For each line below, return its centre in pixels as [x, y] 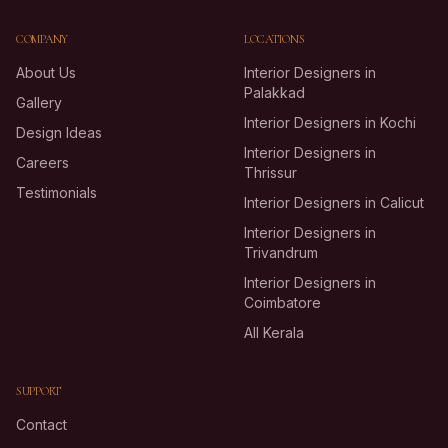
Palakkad [274, 92]
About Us [46, 72]
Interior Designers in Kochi [330, 122]
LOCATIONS [274, 39]
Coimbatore [282, 302]
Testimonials [56, 192]
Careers [42, 162]
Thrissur [270, 172]
